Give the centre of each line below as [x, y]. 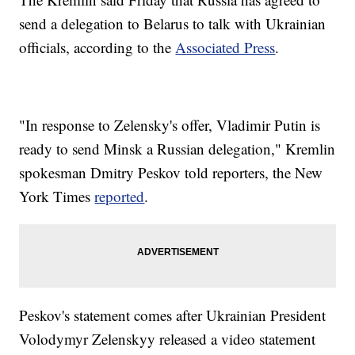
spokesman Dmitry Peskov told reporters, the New [171, 173]
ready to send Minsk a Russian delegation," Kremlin [177, 149]
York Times [57, 197]
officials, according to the [97, 48]
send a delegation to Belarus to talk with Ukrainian [173, 24]
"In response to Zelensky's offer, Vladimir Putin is [170, 125]
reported [120, 197]
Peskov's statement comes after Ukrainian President [173, 315]
